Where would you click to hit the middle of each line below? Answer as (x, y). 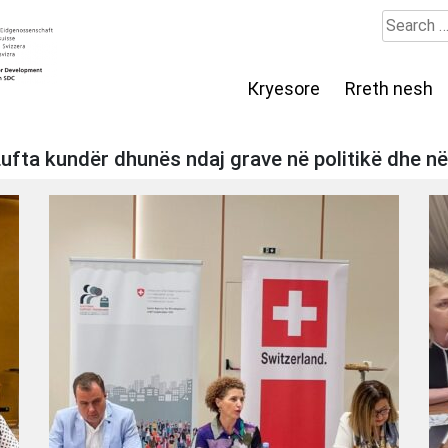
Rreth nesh (388, 89)
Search (406, 20)
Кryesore (283, 89)
